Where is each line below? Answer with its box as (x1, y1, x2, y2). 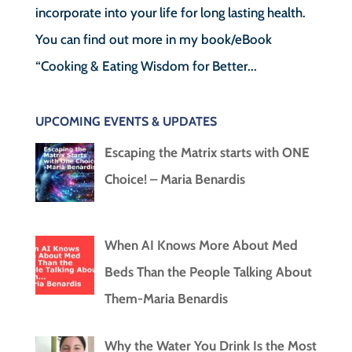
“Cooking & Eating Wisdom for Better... (35, 57, 257, 74)
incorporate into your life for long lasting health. (35, 4, 306, 20)
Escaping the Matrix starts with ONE (104, 144, 310, 160)
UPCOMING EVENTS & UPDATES (35, 113, 217, 129)
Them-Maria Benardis (104, 291, 228, 307)
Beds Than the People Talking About (104, 264, 312, 280)
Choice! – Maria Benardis (104, 170, 245, 187)
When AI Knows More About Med (104, 237, 298, 254)
